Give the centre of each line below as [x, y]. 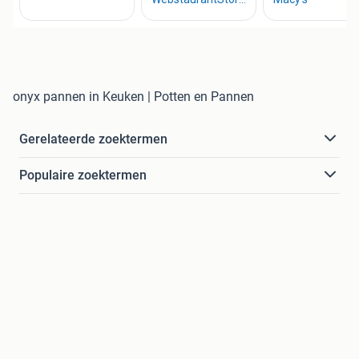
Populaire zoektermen [83, 175]
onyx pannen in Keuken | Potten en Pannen [133, 96]
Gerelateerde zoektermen [93, 139]
